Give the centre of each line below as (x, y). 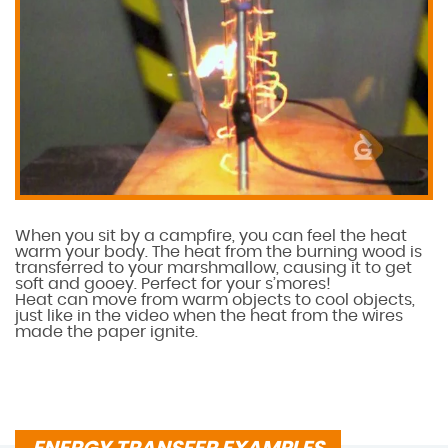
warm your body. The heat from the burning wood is (218, 252)
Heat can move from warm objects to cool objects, (215, 300)
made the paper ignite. (106, 332)
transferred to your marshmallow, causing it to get (213, 268)
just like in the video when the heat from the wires (209, 316)
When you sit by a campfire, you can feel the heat (211, 236)
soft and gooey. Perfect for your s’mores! (173, 284)
